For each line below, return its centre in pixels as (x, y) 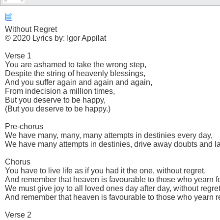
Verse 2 (18, 215)
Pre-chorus (24, 126)
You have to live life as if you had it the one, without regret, (105, 170)
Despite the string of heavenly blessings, (75, 73)
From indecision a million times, (60, 91)
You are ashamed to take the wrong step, (76, 64)
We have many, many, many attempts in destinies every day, (109, 135)
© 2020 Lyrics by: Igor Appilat (55, 38)
